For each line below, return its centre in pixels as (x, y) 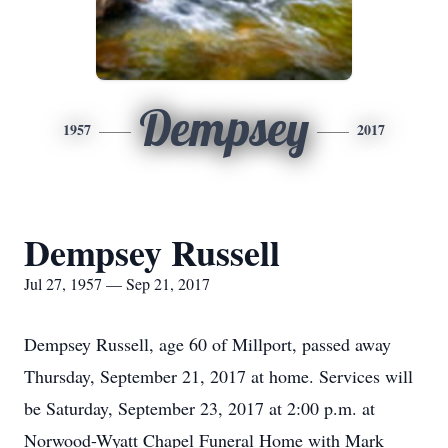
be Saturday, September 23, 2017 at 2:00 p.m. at (199, 408)
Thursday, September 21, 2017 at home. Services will (218, 376)
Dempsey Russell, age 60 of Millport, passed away (207, 344)
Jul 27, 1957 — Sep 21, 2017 (117, 283)
